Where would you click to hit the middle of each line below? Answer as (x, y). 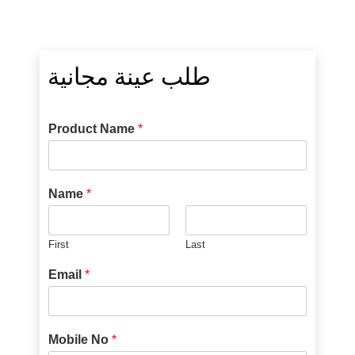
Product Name (94, 128)
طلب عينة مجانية (130, 74)
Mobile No (80, 339)
